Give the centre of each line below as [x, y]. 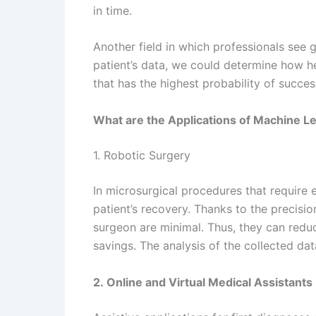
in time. [113, 10]
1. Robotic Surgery [142, 155]
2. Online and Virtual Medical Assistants [203, 282]
